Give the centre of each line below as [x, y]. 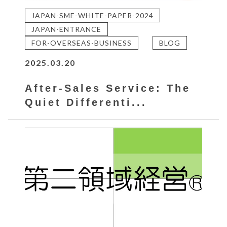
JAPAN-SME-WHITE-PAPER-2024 [93, 15]
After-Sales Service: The [108, 88]
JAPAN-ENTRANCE [67, 29]
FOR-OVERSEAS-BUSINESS [82, 43]
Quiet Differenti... [86, 102]
